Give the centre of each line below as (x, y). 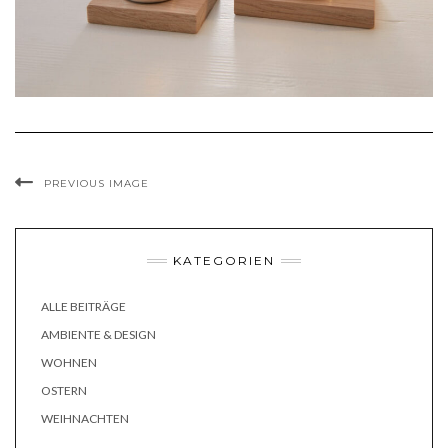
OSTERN (64, 391)
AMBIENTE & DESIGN (98, 335)
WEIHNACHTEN (85, 419)
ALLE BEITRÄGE (83, 307)
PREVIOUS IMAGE (96, 184)
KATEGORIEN (224, 261)
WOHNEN (69, 363)
